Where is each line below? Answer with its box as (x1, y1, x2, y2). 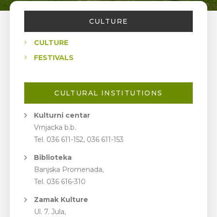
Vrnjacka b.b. (34, 123, 76, 132)
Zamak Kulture (34, 195, 88, 204)
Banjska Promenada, (34, 165, 104, 174)
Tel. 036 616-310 (34, 177, 86, 186)
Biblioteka (34, 153, 72, 162)
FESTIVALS (34, 53, 74, 62)
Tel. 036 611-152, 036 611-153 (34, 135, 124, 144)
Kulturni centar (34, 111, 90, 120)
